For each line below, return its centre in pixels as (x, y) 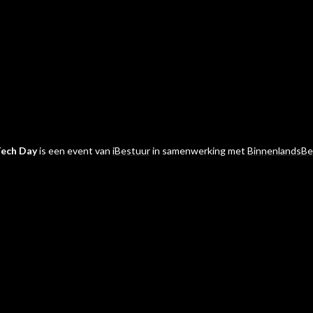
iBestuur (131, 150)
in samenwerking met (197, 150)
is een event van (74, 150)
